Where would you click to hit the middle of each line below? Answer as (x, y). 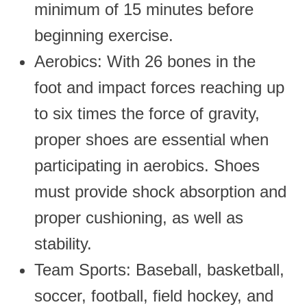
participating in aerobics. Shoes (147, 165)
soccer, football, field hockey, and (154, 295)
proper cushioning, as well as (139, 217)
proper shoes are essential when (151, 139)
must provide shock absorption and (160, 191)
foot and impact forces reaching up (159, 87)
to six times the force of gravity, (147, 113)
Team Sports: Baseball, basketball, (159, 269)
